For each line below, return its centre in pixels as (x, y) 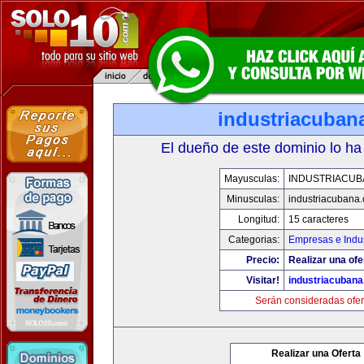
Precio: (263, 260)
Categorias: (254, 240)
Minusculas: (253, 199)
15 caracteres (318, 219)
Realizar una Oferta (316, 353)
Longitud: (259, 219)
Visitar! (263, 280)
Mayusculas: (252, 179)
